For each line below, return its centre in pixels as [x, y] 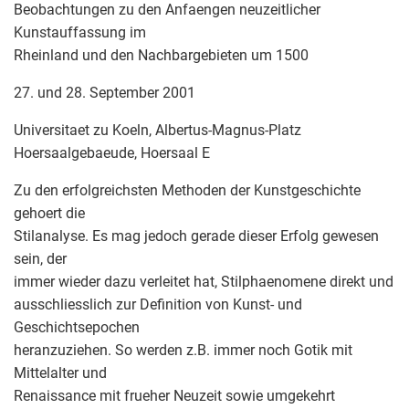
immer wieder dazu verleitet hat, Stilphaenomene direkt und [204, 281]
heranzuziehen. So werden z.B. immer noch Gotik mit [183, 350]
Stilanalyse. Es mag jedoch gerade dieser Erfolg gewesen [196, 236]
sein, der [40, 258]
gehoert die [49, 213]
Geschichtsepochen [77, 327]
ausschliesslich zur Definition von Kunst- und [158, 304]
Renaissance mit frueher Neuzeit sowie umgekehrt [174, 395]
